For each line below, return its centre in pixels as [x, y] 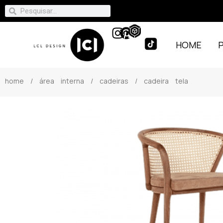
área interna [62, 81]
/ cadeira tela [158, 81]
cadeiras [114, 81]
